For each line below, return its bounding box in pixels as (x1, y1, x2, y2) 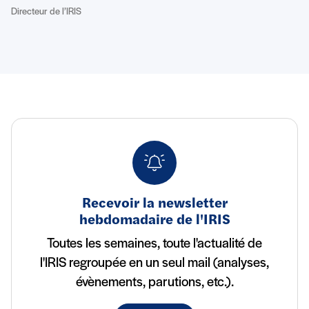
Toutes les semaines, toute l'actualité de (47, 237, 262, 251)
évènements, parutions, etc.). (75, 275, 234, 290)
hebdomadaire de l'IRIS (79, 213, 230, 228)
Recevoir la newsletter (81, 197, 228, 211)
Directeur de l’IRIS (11, 6, 81, 17)
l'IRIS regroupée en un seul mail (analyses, (40, 256, 269, 270)
